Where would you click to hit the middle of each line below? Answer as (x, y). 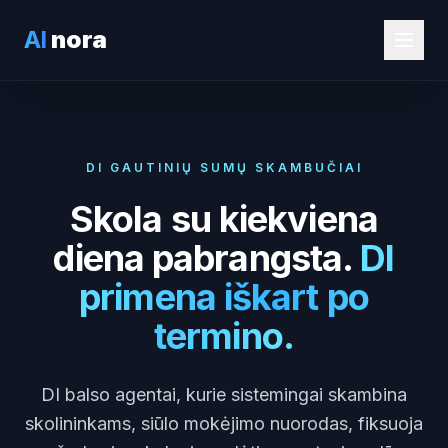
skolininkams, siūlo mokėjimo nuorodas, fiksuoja (224, 423)
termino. (224, 336)
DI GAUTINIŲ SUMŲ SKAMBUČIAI (224, 167)
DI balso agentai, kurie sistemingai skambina (224, 394)
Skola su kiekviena (224, 219)
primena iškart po (224, 297)
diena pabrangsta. (203, 258)
